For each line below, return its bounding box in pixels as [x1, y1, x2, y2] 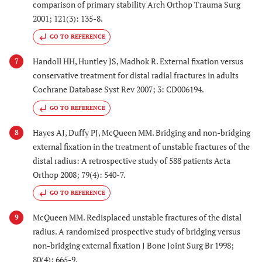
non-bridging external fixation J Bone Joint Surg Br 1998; [33, 239, 234, 251]
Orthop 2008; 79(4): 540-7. [33, 168, 126, 180]
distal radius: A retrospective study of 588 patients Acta [33, 154, 230, 166]
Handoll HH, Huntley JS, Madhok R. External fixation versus [33, 56, 243, 67]
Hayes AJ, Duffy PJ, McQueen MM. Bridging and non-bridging [33, 126, 250, 138]
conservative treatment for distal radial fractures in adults [33, 70, 239, 81]
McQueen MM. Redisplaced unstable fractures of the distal [33, 211, 242, 223]
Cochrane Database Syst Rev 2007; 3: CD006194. [33, 84, 204, 95]
